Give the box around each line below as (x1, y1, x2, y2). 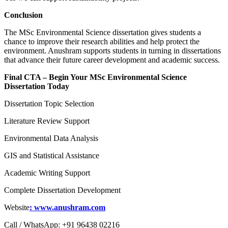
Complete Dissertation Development (4, 186, 121, 195)
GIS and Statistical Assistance (4, 151, 99, 160)
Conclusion (4, 11, 43, 20)
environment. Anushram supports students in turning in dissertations (4, 46, 221, 55)
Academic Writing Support (4, 168, 90, 178)
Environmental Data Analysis (4, 134, 98, 143)
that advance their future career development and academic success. (4, 55, 220, 65)
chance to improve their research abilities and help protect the (4, 37, 199, 46)
